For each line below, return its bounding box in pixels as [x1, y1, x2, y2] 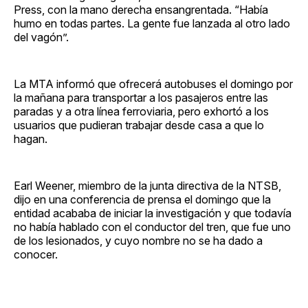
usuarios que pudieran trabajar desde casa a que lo [14, 118, 264, 132]
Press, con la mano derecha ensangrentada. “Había [14, 2, 268, 16]
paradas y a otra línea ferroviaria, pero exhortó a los [14, 104, 269, 118]
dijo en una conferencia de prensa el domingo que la [14, 192, 271, 206]
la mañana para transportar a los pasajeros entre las [14, 90, 268, 104]
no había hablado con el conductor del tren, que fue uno [14, 219, 291, 234]
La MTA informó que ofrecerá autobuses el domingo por [14, 76, 293, 91]
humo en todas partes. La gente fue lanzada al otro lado [14, 16, 290, 30]
